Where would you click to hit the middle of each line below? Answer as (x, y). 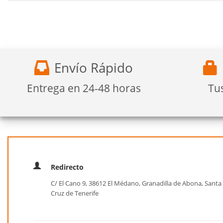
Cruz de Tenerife (75, 193)
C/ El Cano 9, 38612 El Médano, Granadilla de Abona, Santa (136, 183)
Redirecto (67, 167)
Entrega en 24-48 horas (84, 88)
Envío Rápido (94, 68)
